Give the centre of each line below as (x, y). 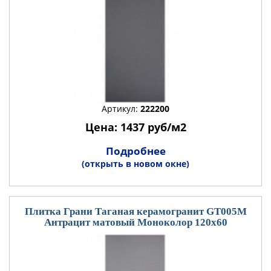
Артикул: (121, 109)
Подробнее (135, 151)
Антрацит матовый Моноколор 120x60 (135, 222)
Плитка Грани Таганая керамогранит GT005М (135, 211)
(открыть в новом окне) (135, 164)
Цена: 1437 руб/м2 (135, 127)
